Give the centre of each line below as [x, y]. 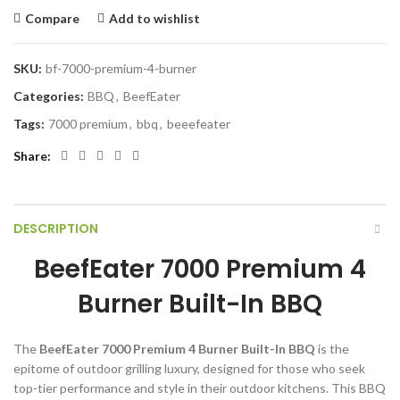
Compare [52, 18]
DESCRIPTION [56, 228]
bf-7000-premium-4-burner [121, 68]
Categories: [50, 96]
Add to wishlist [154, 18]
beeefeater [199, 123]
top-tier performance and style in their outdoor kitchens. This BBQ [200, 387]
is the [332, 348]
